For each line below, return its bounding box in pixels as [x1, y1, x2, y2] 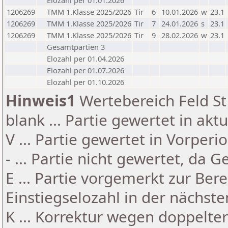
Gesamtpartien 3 [47, 42, 105, 52]
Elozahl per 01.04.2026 [47, 53, 124, 64]
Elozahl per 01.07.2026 [47, 65, 124, 75]
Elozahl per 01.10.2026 [47, 77, 124, 87]
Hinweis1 [6, 90, 75, 111]
